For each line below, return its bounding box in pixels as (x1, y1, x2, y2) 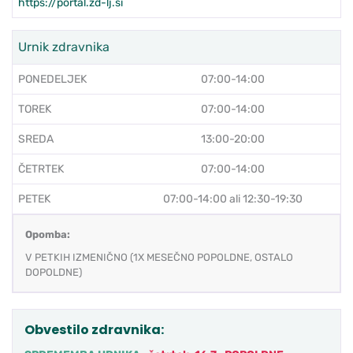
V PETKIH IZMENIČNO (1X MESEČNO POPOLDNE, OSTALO (25, 251, 293, 264)
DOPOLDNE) (25, 266, 82, 279)
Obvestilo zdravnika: (24, 321, 164, 340)
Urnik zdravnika (18, 39, 110, 55)
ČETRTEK (18, 162, 64, 176)
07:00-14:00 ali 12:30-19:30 (163, 192, 303, 206)
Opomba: (25, 229, 70, 241)
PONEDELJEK (18, 72, 87, 87)
